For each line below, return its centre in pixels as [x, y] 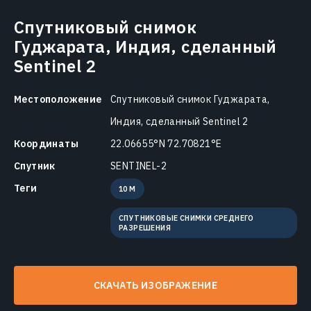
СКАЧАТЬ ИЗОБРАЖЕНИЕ [155, 285]
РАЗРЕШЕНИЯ [145, 227]
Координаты [46, 143]
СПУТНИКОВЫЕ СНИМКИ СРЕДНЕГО [186, 218]
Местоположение [58, 99]
